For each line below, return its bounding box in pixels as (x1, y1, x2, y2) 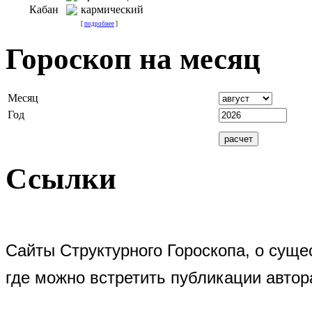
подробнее (84, 19, 114, 27)
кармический (81, 3, 143, 15)
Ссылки (6, 162, 116, 196)
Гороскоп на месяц (6, 42, 260, 75)
